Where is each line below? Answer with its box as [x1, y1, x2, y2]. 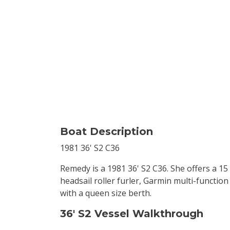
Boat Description [60, 125, 153, 138]
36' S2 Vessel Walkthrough [60, 207, 203, 220]
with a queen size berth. [60, 187, 151, 199]
